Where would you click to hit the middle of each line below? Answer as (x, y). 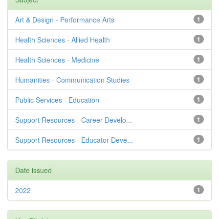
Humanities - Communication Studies (72, 80)
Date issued (33, 170)
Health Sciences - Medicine (57, 60)
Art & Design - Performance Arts (65, 20)
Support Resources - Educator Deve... (74, 140)
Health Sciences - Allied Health (63, 40)
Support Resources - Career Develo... (74, 120)
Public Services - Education (57, 100)
